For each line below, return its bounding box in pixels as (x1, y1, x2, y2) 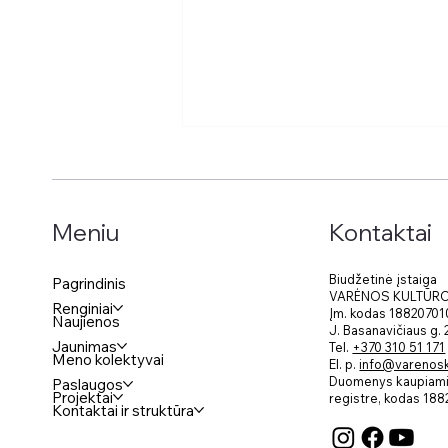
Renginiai (52, 298, 114, 318)
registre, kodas (329, 389, 424, 406)
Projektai (52, 387, 114, 407)
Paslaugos (52, 374, 124, 394)
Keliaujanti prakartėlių (207, 312, 398, 336)
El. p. (329, 355, 360, 372)
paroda (207, 335, 272, 359)
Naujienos (52, 311, 121, 331)
